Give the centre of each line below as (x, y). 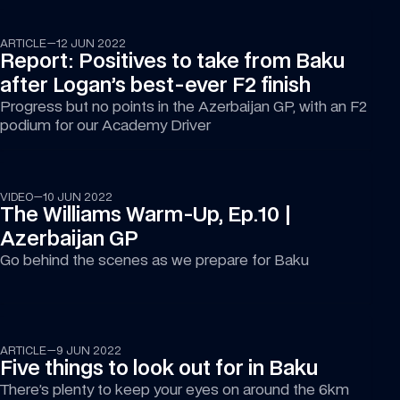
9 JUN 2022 (88, 350)
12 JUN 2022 (91, 43)
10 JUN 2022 (77, 197)
